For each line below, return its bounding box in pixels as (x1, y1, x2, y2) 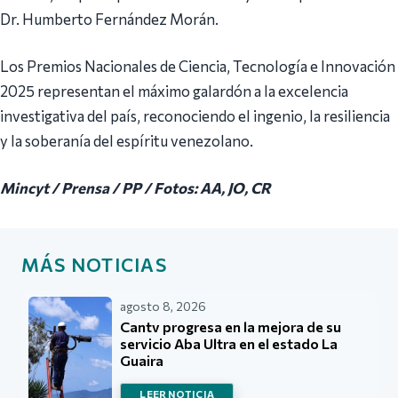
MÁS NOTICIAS (21, 253, 167, 276)
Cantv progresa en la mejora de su (120, 318, 342, 336)
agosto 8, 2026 (120, 298, 207, 314)
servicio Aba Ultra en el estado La (120, 335, 338, 353)
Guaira (120, 352, 164, 370)
